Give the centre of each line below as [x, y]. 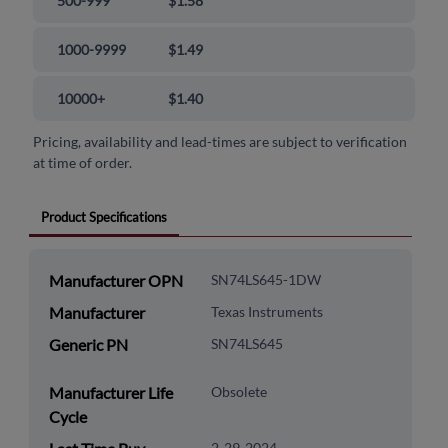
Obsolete [238, 392]
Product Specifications [103, 217]
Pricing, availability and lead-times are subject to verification [220, 142]
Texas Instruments [266, 312]
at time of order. [83, 163]
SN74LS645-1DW [265, 280]
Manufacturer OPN [115, 281]
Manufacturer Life [110, 393]
